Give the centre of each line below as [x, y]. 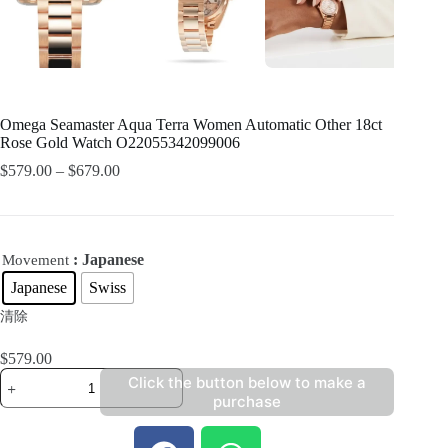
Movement [35, 260]
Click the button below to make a [247, 383]
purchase [247, 402]
